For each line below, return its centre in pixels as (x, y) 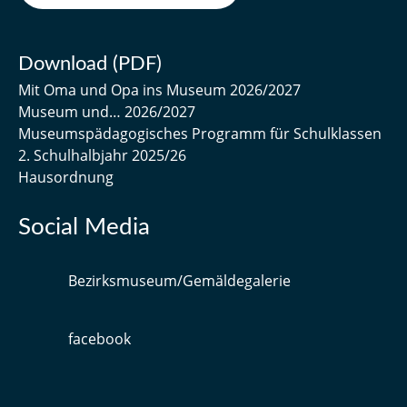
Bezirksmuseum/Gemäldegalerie (179, 280)
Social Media (84, 227)
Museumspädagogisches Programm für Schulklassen (200, 133)
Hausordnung (66, 177)
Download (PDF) (90, 63)
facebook (99, 338)
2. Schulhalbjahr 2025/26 (102, 155)
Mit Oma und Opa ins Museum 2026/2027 (159, 89)
